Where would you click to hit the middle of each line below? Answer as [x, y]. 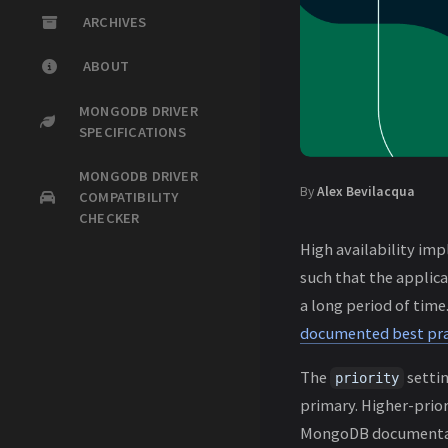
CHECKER [109, 217]
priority [367, 378]
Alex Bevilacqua [366, 192]
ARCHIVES [115, 22]
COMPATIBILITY [129, 196]
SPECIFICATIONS [132, 131]
